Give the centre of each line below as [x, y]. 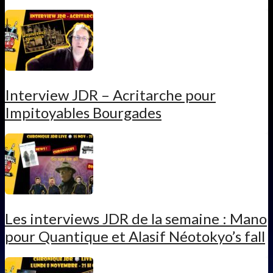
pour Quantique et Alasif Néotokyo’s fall [135, 236]
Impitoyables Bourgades [83, 112]
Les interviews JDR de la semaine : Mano [136, 218]
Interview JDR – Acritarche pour [110, 94]
